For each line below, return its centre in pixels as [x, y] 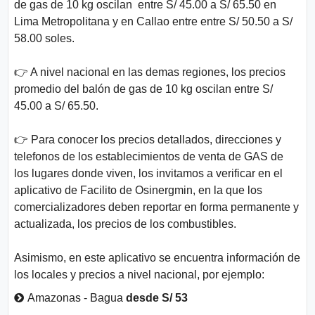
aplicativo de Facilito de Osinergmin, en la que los [139, 190]
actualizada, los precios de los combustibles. [126, 224]
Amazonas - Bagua [77, 297]
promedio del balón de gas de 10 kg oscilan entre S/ [144, 89]
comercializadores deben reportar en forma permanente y [157, 207]
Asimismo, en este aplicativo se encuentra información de [157, 257]
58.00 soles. [45, 38]
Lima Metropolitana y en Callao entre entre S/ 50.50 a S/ [154, 21]
